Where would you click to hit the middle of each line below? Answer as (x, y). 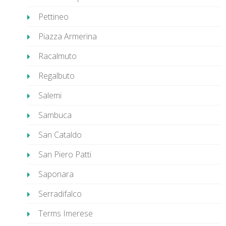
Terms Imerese (66, 213)
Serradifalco (60, 194)
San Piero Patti (65, 154)
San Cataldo (60, 135)
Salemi (50, 95)
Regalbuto (56, 76)
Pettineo (53, 17)
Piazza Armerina (68, 36)
